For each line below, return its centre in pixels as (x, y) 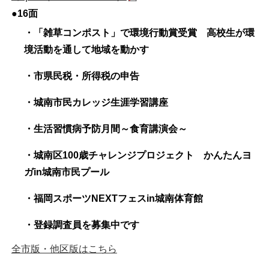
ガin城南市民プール (67, 172)
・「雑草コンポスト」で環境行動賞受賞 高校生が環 (139, 32)
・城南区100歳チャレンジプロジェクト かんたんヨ (138, 155)
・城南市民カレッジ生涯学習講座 (96, 102)
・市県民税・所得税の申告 (82, 76)
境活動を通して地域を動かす (86, 49)
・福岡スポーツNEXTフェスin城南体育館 (113, 198)
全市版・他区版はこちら (64, 249)
